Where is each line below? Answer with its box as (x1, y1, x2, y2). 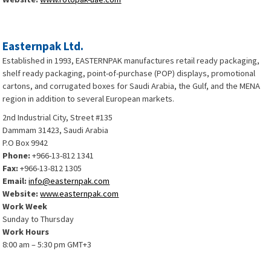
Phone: (2, 150, 33, 161)
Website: (2, 188, 41, 199)
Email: (2, 175, 29, 186)
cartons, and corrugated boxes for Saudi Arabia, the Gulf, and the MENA (2, 80, 261, 91)
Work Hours (2, 226, 50, 237)
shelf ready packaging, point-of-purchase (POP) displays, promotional (2, 68, 256, 79)
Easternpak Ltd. (2, 39, 84, 53)
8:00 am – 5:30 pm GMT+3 (2, 239, 92, 250)
